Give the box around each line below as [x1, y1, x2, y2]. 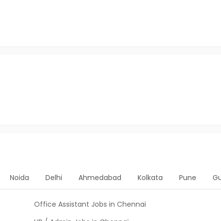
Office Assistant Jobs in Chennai [34, 199, 146, 209]
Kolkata [138, 173, 163, 183]
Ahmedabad [78, 173, 121, 183]
